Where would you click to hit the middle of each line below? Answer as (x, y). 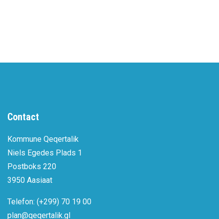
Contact (23, 117)
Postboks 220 (32, 167)
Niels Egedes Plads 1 (45, 153)
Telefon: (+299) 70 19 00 (49, 202)
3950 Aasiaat (30, 180)
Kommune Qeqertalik (43, 139)
